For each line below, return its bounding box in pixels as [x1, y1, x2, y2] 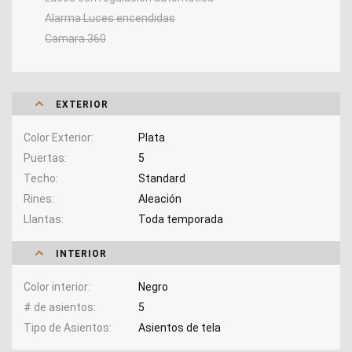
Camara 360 [45, 31, 106, 45]
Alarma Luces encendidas [45, 11, 175, 24]
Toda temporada [137, 212, 223, 225]
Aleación [137, 192, 181, 205]
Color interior [24, 280, 88, 293]
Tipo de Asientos [24, 321, 109, 334]
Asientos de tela [137, 321, 221, 334]
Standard [137, 171, 185, 185]
